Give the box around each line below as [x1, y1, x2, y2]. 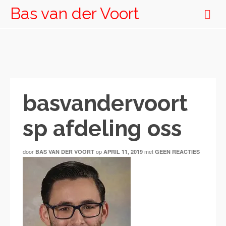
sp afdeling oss [23, 116, 182, 141]
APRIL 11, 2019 [103, 148, 143, 155]
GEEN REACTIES [155, 148, 200, 155]
